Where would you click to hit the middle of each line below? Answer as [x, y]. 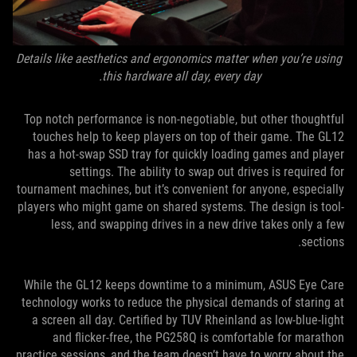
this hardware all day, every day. [182, 76]
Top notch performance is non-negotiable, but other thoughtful [184, 119]
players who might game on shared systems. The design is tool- [181, 206]
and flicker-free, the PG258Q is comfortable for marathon [198, 337]
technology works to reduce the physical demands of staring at [183, 302]
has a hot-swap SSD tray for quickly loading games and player [186, 154]
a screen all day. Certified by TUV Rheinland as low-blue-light [188, 320]
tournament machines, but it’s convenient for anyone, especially [180, 189]
